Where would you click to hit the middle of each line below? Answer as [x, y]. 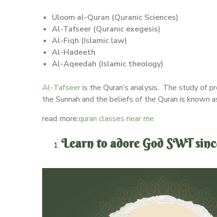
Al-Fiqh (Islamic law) [89, 40]
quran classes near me [116, 118]
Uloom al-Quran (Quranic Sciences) [115, 17]
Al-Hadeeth [74, 52]
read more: [60, 118]
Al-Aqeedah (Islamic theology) [108, 64]
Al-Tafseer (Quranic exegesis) [106, 29]
